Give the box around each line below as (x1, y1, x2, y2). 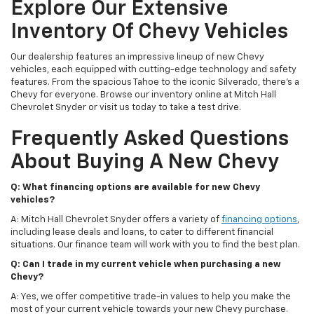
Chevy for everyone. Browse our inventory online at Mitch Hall (11, 90, 276, 100)
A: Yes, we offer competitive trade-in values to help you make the (11, 292, 291, 302)
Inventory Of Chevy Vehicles (11, 22, 288, 43)
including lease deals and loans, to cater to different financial (11, 228, 273, 238)
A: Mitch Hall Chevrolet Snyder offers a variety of (11, 215, 221, 225)
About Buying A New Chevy (11, 152, 279, 174)
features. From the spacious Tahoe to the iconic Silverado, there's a (11, 78, 299, 88)
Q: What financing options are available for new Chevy (11, 183, 260, 193)
